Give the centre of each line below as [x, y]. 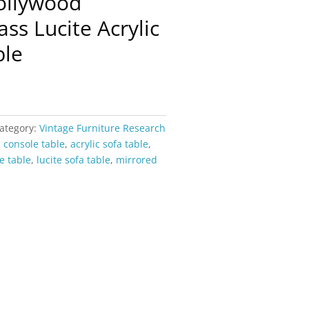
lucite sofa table [74, 160]
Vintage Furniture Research [103, 128]
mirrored [137, 160]
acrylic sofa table [110, 144]
